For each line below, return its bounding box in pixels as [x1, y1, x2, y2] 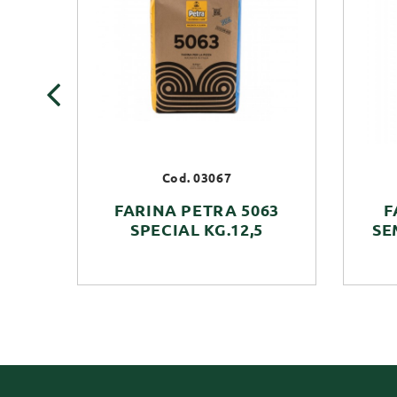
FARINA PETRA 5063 [113, 201, 280, 220]
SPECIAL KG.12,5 [130, 221, 263, 239]
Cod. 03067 [161, 171, 232, 186]
